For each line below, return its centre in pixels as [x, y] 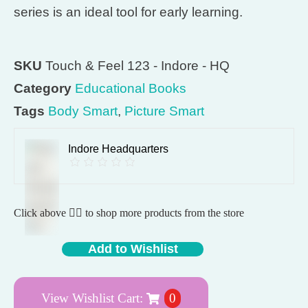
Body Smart [83, 111]
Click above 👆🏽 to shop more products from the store [129, 213]
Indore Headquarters [118, 149]
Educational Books [131, 89]
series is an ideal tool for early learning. [128, 12]
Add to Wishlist [133, 249]
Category [43, 89]
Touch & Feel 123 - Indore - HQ [137, 66]
